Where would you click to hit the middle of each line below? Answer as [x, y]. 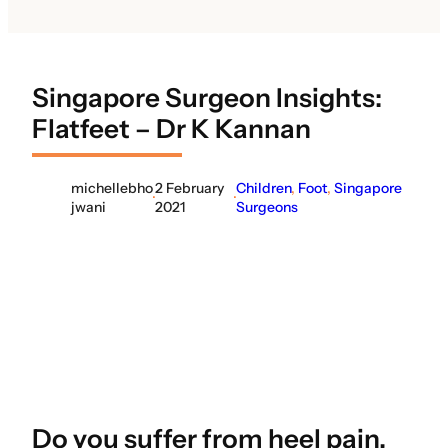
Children [264, 187]
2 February [190, 187]
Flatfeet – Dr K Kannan [171, 129]
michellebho [111, 187]
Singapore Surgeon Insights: [207, 98]
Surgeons [267, 206]
